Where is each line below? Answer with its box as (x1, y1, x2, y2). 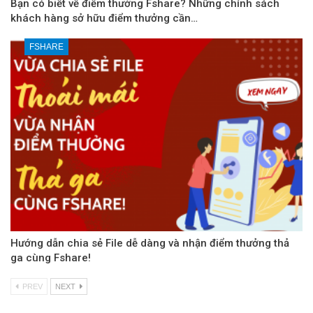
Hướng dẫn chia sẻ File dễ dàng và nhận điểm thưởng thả (10, 237, 289, 250)
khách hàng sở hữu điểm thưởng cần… (10, 12, 198, 25)
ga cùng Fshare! (10, 252, 91, 265)
